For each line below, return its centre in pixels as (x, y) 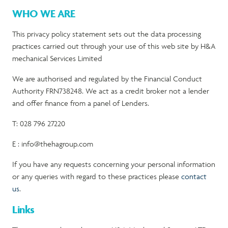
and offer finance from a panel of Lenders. (82, 103)
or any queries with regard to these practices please (97, 176)
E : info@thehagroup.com (53, 144)
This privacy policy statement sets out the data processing (107, 34)
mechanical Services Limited (57, 58)
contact (194, 176)
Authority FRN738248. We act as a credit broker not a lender (111, 91)
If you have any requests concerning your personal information (114, 164)
